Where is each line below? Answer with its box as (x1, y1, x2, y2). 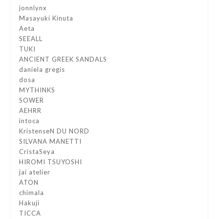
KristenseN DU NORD (19, 127, 90, 135)
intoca (19, 117, 40, 125)
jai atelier (19, 168, 51, 176)
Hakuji (19, 199, 40, 207)
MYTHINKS (19, 86, 56, 94)
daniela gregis (19, 66, 66, 74)
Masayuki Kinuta (19, 14, 74, 22)
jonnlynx (19, 4, 47, 12)
